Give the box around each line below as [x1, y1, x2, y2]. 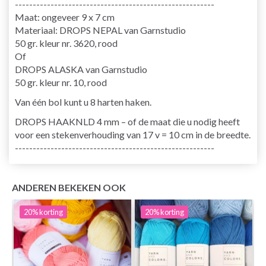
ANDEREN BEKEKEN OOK [12, 181, 126, 193]
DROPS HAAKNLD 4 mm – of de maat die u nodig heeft [15, 115, 240, 127]
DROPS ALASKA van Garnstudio [15, 63, 147, 75]
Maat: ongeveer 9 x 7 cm [15, 11, 115, 23]
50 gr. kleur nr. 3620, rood [15, 37, 118, 49]
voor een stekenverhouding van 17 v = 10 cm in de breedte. [15, 128, 251, 140]
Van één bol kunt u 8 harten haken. [15, 96, 151, 107]
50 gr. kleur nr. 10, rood [15, 76, 107, 88]
